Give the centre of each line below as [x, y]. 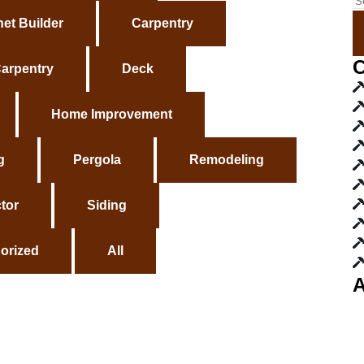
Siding [107, 205]
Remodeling [227, 160]
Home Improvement [112, 114]
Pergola [97, 160]
